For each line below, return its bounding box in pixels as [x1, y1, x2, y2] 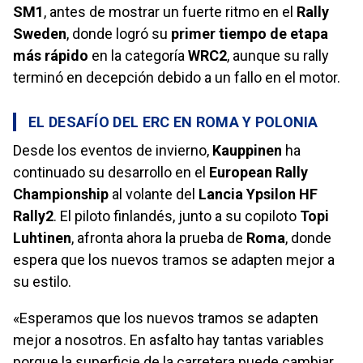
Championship [13, 185, 109, 203]
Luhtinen [13, 228, 71, 246]
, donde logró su [66, 24, 171, 42]
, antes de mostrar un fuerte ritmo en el [44, 2, 297, 20]
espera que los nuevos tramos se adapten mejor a [13, 250, 335, 268]
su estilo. [13, 272, 71, 290]
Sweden [13, 24, 66, 42]
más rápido [13, 46, 88, 64]
